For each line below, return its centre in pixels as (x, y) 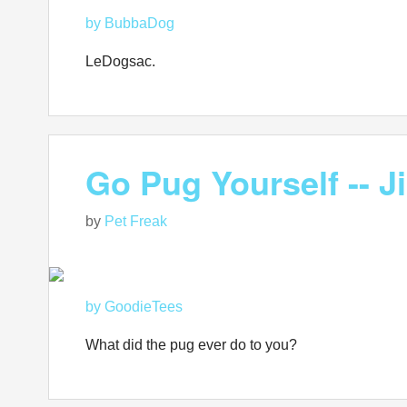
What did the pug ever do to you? (191, 345)
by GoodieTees (134, 307)
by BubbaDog (130, 23)
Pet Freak (136, 221)
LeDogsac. (120, 61)
